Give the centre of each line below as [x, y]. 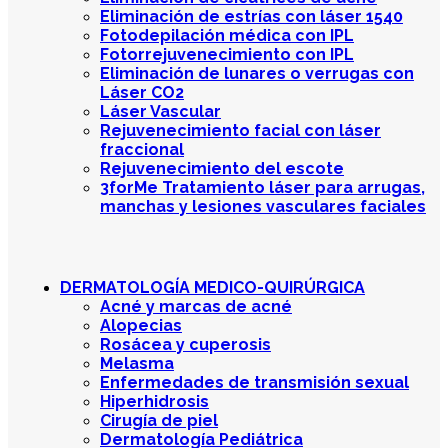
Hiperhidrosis [154, 401]
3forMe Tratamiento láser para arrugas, [262, 187]
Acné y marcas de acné [196, 306]
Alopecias [141, 325]
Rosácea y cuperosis [185, 344]
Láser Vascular [160, 111]
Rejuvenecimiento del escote [222, 168]
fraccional [142, 149]
